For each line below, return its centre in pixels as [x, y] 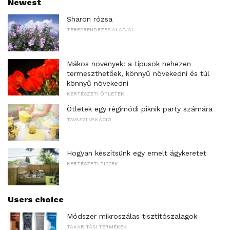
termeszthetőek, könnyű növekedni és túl [138, 73]
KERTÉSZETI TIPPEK [92, 164]
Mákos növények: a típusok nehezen [129, 63]
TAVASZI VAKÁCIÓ [89, 119]
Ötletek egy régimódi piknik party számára [140, 109]
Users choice [36, 199]
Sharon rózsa [90, 19]
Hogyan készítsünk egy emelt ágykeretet [137, 153]
